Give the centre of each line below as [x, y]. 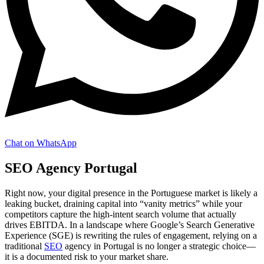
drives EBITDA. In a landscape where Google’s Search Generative [130, 225]
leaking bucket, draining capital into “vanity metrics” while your [123, 203]
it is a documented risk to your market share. [87, 256]
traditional [24, 246]
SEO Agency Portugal [71, 168]
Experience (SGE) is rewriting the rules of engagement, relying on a [131, 235]
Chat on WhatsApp [41, 143]
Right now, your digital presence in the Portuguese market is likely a [131, 193]
